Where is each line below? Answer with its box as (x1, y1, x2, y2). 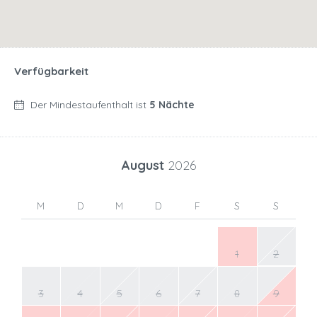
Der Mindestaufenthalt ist (30, 98, 149, 112)
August (121, 157, 168, 174)
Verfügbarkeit (14, 64, 88, 79)
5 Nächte (149, 98, 195, 112)
